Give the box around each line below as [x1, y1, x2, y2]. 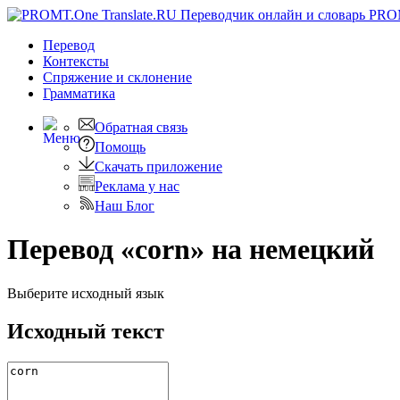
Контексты [43, 54, 109, 69]
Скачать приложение [95, 159, 222, 174]
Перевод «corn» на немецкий [7, 233, 374, 266]
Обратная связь [95, 120, 187, 135]
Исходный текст [7, 319, 164, 343]
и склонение [116, 70, 192, 85]
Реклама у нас [95, 179, 179, 194]
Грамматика [43, 86, 115, 101]
